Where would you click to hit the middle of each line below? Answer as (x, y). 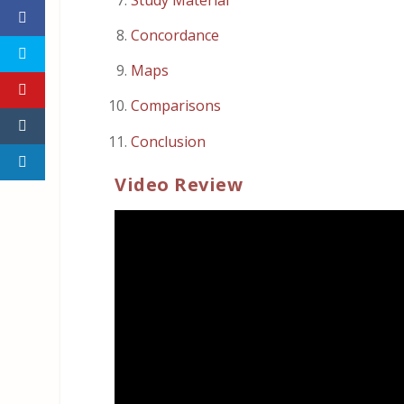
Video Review (179, 184)
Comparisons (176, 106)
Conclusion (169, 141)
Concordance (175, 36)
